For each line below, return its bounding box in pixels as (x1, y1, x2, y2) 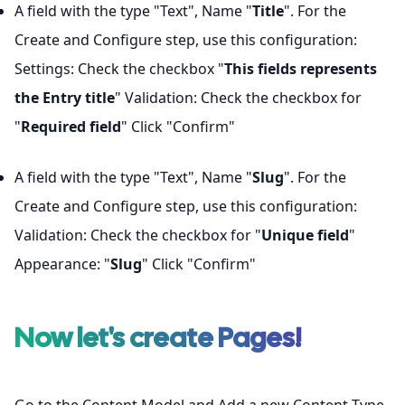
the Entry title (14, 88, 115, 108)
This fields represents (224, 59, 377, 79)
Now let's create (14, 320, 218, 355)
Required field (21, 117, 121, 137)
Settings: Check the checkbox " (14, 59, 224, 79)
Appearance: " (14, 254, 110, 274)
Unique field (261, 225, 349, 245)
